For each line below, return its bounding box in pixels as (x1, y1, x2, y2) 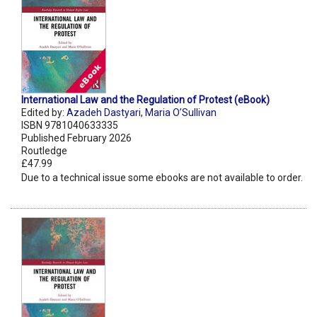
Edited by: (21, 107, 67, 119)
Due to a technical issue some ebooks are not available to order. (21, 172, 303, 184)
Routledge (21, 145, 67, 157)
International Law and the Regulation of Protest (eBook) (21, 94, 270, 106)
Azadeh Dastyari (67, 107, 141, 119)
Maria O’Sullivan (145, 107, 217, 119)
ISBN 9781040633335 (21, 120, 118, 132)
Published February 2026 (21, 132, 132, 144)
